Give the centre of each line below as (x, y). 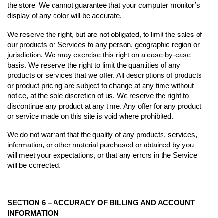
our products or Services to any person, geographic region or (103, 44)
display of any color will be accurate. (64, 16)
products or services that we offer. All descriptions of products (105, 75)
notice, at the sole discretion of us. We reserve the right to (98, 95)
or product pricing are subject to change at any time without (100, 85)
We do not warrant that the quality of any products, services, (102, 135)
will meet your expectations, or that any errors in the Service (102, 155)
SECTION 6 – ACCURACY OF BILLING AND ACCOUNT (101, 203)
